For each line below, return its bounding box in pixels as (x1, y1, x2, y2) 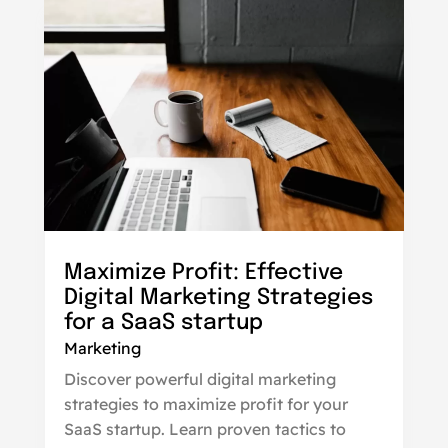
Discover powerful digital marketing (63, 369, 336, 390)
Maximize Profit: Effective (63, 262, 343, 285)
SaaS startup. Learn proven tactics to (63, 419, 346, 440)
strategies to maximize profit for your (63, 394, 348, 415)
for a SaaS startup (63, 312, 263, 335)
